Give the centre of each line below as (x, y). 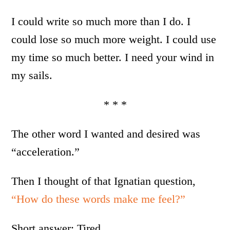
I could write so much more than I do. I (101, 22)
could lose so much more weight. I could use (114, 40)
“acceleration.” (46, 152)
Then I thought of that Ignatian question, (104, 181)
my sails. (32, 75)
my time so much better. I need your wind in (113, 57)
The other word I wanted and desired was (106, 134)
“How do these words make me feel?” (99, 199)
